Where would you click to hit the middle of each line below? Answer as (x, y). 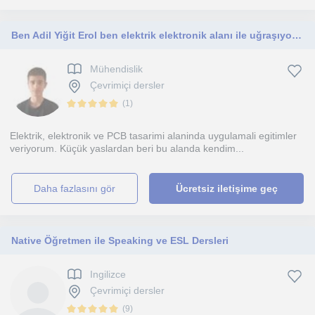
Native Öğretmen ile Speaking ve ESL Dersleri (120, 240)
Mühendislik (116, 69)
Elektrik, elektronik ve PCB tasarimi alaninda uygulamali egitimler (153, 136)
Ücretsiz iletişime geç (226, 188)
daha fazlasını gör (78, 188)
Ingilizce (108, 275)
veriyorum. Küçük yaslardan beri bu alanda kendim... (127, 148)
